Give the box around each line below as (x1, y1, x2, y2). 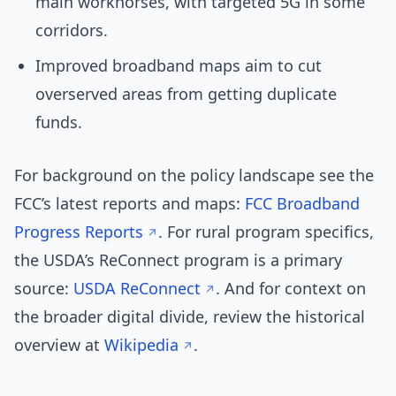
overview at (14, 334, 104, 356)
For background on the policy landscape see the (14, 164, 374, 187)
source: (14, 278, 73, 300)
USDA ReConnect (73, 278, 201, 300)
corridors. (35, 19, 108, 42)
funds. (35, 111, 82, 133)
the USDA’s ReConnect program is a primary (14, 249, 342, 271)
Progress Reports (14, 221, 143, 243)
